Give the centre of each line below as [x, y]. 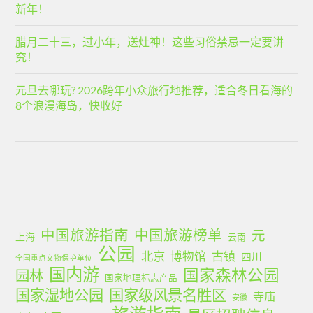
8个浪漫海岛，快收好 [69, 105]
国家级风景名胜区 [168, 295]
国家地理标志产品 [141, 278]
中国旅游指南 [85, 235]
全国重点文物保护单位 [54, 258]
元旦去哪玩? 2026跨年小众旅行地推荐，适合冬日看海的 [154, 90]
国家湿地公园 [60, 295]
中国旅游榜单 [179, 235]
